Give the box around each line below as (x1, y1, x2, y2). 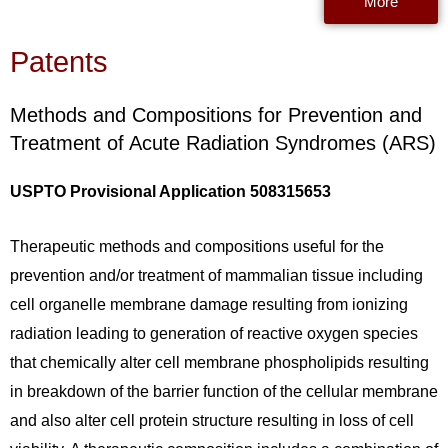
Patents (10, 46, 108, 79)
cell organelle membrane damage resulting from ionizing (10, 295, 408, 313)
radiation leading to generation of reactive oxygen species (10, 324, 418, 342)
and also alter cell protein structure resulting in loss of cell (10, 411, 414, 429)
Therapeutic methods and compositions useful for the (10, 237, 384, 255)
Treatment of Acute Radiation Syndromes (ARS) (10, 132, 436, 155)
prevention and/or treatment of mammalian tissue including (10, 266, 423, 284)
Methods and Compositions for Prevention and (10, 104, 422, 127)
